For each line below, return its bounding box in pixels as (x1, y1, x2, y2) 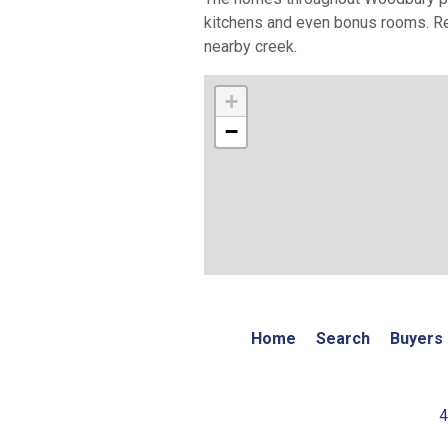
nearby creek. (204, 36, 301, 56)
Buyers (389, 328, 443, 348)
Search (315, 328, 370, 348)
